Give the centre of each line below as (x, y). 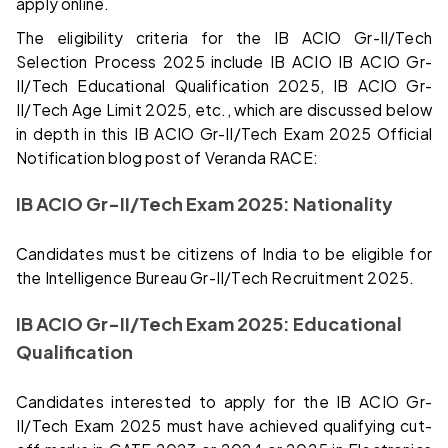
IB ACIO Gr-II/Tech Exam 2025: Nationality (204, 203)
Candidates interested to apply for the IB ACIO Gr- (224, 401)
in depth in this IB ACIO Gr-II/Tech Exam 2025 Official (224, 133)
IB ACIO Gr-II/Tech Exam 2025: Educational (209, 323)
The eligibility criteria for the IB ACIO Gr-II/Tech (224, 37)
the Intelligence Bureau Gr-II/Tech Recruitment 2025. (215, 277)
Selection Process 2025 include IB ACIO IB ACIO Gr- (224, 61)
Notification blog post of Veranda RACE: (167, 157)
